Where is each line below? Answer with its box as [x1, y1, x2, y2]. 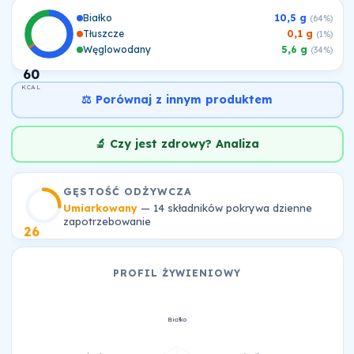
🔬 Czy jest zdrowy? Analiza [95, 136, 259, 151]
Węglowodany [83, 43, 152, 55]
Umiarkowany [62, 201, 137, 214]
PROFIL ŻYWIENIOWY [112, 266, 242, 279]
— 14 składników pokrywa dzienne [137, 201, 312, 214]
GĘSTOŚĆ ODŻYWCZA [62, 185, 192, 198]
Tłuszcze [83, 27, 125, 40]
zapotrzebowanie [62, 214, 151, 228]
